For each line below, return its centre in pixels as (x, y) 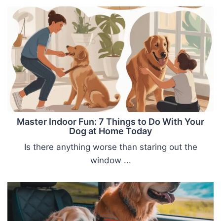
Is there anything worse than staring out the (110, 147)
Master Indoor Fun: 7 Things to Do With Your (110, 122)
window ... (110, 161)
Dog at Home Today (110, 131)
